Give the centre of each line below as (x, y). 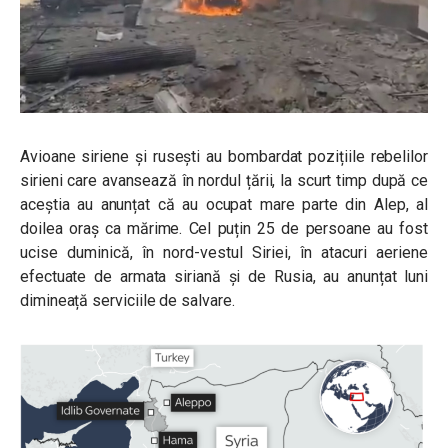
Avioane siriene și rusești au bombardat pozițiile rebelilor (224, 156)
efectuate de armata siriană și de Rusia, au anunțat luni (224, 276)
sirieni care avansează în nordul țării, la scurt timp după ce (224, 180)
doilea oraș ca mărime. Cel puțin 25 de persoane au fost (224, 228)
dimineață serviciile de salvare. (127, 300)
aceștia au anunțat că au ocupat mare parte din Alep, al (224, 204)
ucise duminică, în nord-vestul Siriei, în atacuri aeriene (224, 252)
